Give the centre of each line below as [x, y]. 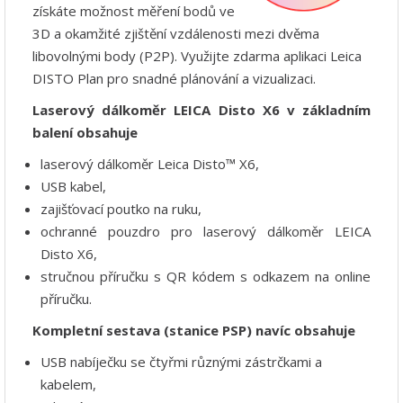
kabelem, [68, 384]
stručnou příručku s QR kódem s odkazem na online [206, 276]
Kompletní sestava [98, 330]
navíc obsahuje [304, 330]
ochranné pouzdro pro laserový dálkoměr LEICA [206, 231]
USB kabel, [73, 186]
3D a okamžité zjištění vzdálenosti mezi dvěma [176, 33]
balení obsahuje [85, 132]
